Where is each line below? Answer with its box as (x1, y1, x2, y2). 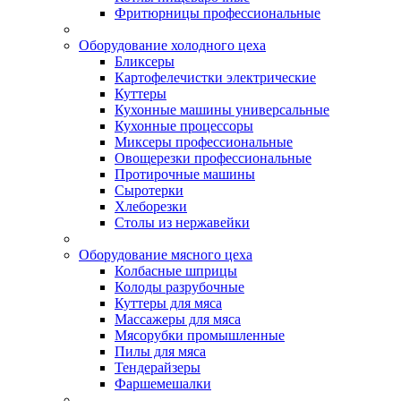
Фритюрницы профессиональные (115, 5, 320, 21)
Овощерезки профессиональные (115, 150, 311, 166)
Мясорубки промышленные (115, 328, 285, 343)
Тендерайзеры (115, 360, 200, 375)
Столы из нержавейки (115, 215, 250, 230)
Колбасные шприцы (115, 263, 237, 278)
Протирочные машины (115, 166, 255, 182)
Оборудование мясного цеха (79, 247, 252, 262)
